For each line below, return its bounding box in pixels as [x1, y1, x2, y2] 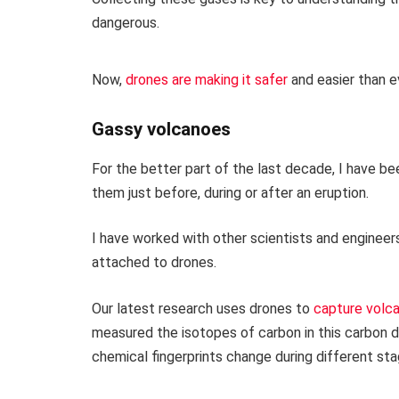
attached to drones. [92, 254, 216, 272]
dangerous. [92, 13, 159, 31]
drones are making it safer [126, 70, 288, 88]
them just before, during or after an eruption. [92, 183, 369, 201]
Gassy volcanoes [92, 118, 231, 141]
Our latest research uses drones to [92, 300, 313, 318]
